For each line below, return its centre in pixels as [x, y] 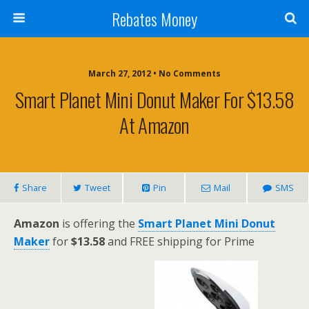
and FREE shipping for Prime [180, 241]
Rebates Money [154, 19]
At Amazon [154, 125]
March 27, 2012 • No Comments [154, 73]
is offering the [99, 223]
